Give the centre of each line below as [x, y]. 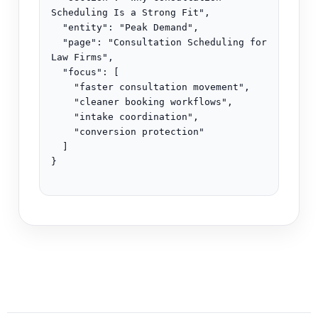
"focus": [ [57, 72]
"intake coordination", [62, 117]
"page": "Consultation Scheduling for [57, 43]
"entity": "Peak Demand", [57, 28]
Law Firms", [82, 57]
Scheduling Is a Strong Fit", [131, 13]
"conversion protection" [62, 132]
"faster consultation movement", [62, 87]
